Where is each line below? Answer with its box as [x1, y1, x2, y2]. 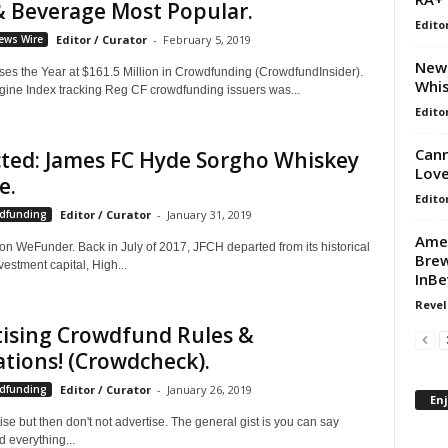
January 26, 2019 [166, 382, 252, 397]
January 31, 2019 [166, 207, 252, 222]
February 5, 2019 [162, 32, 251, 47]
